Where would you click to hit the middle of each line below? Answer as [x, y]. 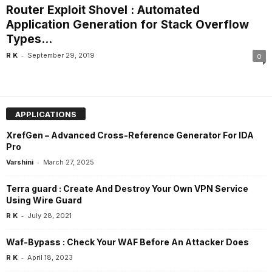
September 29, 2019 [61, 56]
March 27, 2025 [69, 162]
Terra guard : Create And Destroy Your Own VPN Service [127, 188]
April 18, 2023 [50, 257]
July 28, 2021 [49, 215]
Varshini [20, 162]
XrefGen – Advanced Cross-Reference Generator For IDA [130, 135]
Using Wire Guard [44, 200]
